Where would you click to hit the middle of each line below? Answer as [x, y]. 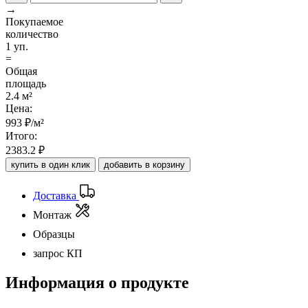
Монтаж [52, 214]
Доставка [55, 195]
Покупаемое [34, 21]
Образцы [54, 234]
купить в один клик [51, 164]
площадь [26, 83]
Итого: [21, 135]
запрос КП [58, 253]
